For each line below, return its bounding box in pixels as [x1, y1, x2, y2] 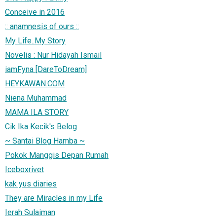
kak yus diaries [5, 179, 57, 188]
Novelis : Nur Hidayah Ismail [5, 50, 102, 60]
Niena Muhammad [5, 93, 67, 103]
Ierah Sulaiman [5, 207, 55, 217]
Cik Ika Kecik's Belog [5, 121, 77, 131]
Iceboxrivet [5, 164, 44, 174]
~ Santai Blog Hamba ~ [5, 136, 85, 146]
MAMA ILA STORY [5, 107, 69, 117]
